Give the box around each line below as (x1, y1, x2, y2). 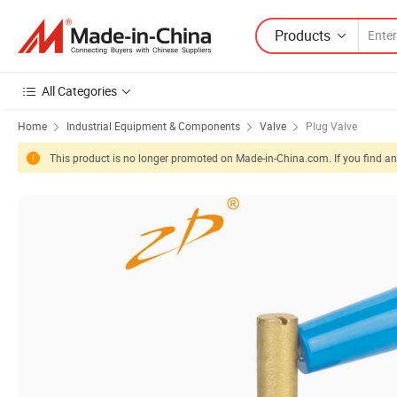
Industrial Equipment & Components (66, 119, 240, 133)
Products (275, 25, 331, 45)
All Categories (42, 82, 117, 99)
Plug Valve (306, 119, 357, 133)
